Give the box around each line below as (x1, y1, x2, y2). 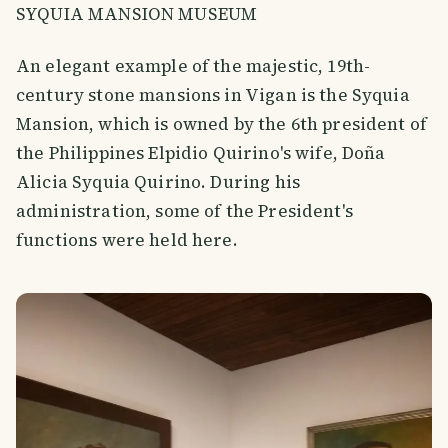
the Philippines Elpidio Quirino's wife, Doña (16, 141, 386, 166)
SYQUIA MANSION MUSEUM (16, 2, 258, 27)
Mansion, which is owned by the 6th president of (16, 112, 428, 137)
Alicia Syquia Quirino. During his (16, 170, 300, 195)
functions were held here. (16, 228, 238, 253)
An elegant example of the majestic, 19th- (16, 54, 371, 79)
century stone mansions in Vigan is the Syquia (16, 83, 410, 108)
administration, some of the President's (16, 199, 353, 224)
